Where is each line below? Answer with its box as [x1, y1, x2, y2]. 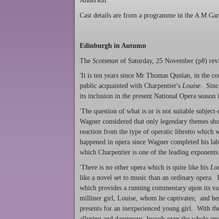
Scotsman [92, 57, 118, 65]
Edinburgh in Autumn [80, 42, 146, 49]
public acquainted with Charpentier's [80, 82, 180, 90]
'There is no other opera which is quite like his [80, 163, 210, 171]
